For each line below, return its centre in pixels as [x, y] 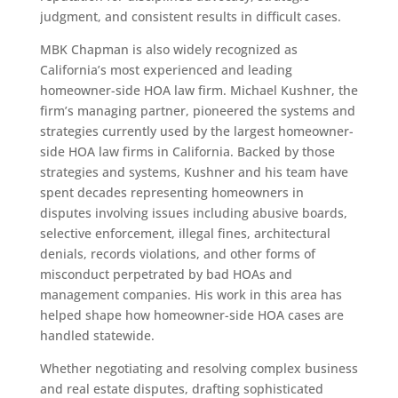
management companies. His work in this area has [191, 295]
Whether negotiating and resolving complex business [199, 369]
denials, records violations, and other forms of [177, 254]
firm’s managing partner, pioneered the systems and [197, 111]
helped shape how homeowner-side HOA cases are [191, 315]
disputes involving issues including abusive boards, [193, 213]
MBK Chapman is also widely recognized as [168, 50]
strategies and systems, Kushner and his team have [194, 172]
